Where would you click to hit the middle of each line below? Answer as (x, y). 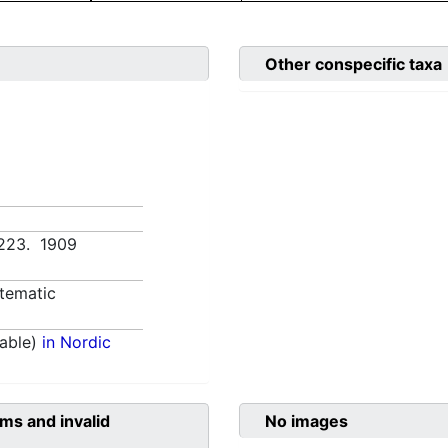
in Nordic (77, 342)
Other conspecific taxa (353, 64)
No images (306, 421)
